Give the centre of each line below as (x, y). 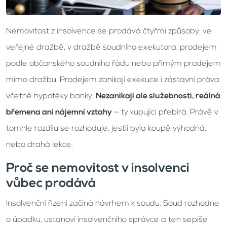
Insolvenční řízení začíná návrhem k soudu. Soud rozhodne (113, 204)
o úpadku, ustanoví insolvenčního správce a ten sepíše (107, 220)
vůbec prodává (51, 184)
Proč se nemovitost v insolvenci (98, 168)
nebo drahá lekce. (40, 145)
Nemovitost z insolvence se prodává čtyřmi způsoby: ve (109, 31)
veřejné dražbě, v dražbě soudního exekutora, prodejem (111, 48)
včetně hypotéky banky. (51, 96)
